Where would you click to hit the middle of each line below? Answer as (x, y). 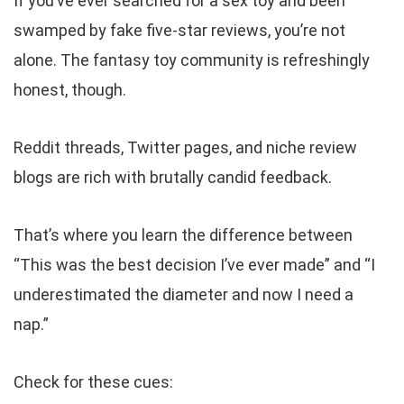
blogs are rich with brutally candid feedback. (173, 178)
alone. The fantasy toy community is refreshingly (192, 60)
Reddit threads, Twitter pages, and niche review (185, 148)
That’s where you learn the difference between (183, 235)
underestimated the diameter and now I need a (184, 295)
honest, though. (70, 90)
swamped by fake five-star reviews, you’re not (179, 31)
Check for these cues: (93, 382)
